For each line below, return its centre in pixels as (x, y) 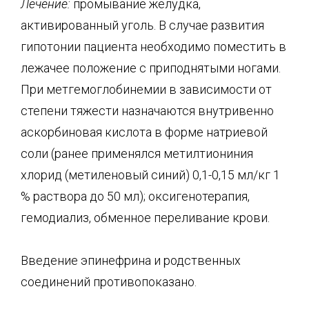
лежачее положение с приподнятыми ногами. (151, 68)
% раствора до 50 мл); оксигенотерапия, (135, 196)
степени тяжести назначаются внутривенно (147, 110)
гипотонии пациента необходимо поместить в (153, 46)
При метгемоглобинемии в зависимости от (146, 89)
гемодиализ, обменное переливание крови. (145, 217)
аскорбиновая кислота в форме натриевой (144, 132)
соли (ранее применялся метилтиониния (137, 153)
